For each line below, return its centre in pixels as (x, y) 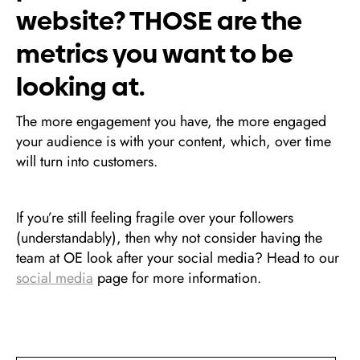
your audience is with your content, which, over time (174, 141)
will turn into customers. (87, 162)
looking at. (80, 87)
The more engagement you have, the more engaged (171, 121)
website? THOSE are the (159, 21)
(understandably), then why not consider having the (169, 238)
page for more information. (177, 278)
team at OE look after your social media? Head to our (178, 258)
